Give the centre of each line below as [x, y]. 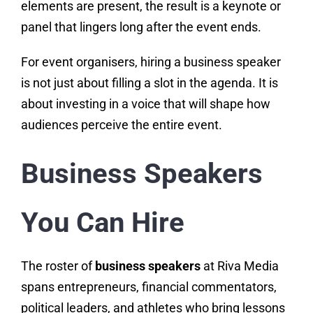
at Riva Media [239, 266]
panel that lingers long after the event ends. [141, 27]
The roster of [58, 266]
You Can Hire [102, 223]
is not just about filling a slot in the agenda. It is [149, 83]
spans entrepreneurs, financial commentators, [148, 287]
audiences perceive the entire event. [121, 125]
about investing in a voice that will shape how [145, 104]
